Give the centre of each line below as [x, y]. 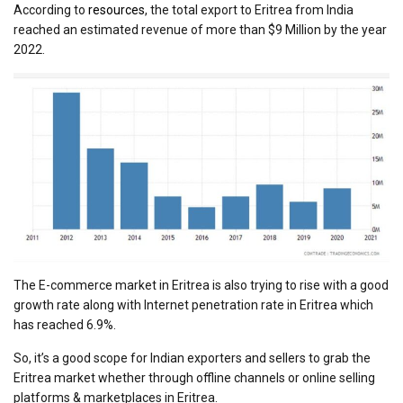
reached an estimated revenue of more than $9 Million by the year [200, 30]
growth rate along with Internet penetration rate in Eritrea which [193, 305]
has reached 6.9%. [65, 325]
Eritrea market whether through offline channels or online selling [194, 378]
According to [51, 10]
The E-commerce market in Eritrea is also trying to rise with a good [201, 286]
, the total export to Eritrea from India [249, 10]
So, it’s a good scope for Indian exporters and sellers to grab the [192, 358]
